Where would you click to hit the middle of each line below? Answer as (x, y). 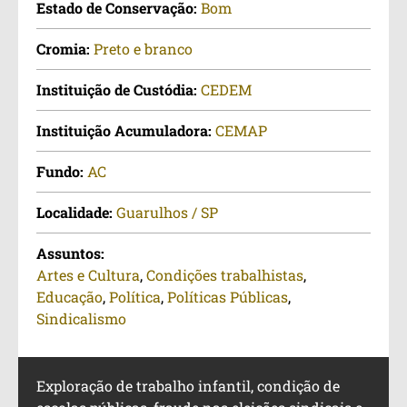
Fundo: (62, 172)
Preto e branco (143, 49)
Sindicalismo (81, 319)
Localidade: (76, 213)
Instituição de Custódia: (119, 90)
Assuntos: (70, 253)
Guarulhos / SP (167, 213)
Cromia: (65, 49)
